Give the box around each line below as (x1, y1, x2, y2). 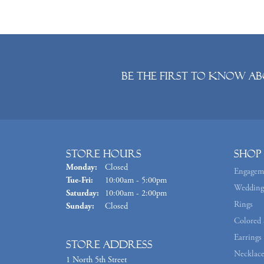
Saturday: (66, 187, 99, 199)
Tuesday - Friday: (93, 174, 151, 185)
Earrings (234, 232, 262, 243)
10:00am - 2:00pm (105, 187, 167, 199)
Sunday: (66, 200, 94, 212)
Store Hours (66, 147, 141, 160)
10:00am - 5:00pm (105, 174, 167, 186)
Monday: (66, 161, 97, 173)
